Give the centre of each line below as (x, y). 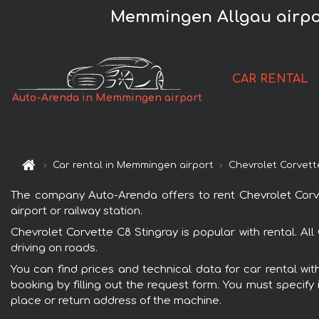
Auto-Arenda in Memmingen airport (108, 98)
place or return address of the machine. (116, 300)
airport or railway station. (77, 211)
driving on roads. (54, 248)
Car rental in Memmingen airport (134, 166)
